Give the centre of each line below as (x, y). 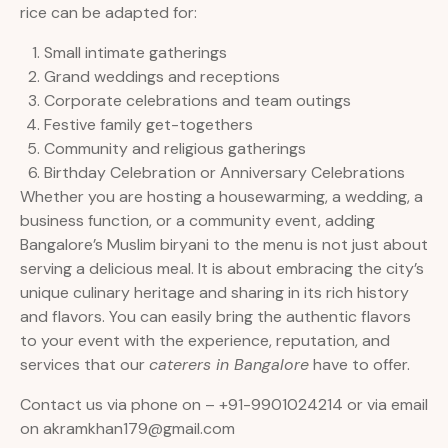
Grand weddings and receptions (162, 77)
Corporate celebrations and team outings (197, 101)
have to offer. (359, 365)
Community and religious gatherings (175, 149)
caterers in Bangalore (229, 365)
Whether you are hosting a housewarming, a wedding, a (221, 197)
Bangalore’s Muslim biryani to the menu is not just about (224, 245)
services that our (84, 365)
